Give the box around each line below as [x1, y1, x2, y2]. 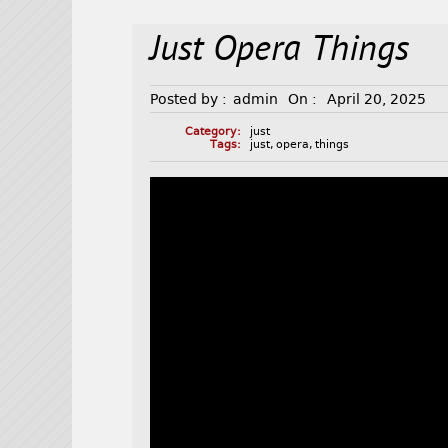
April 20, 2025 [327, 91, 427, 108]
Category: [184, 125, 241, 139]
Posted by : [150, 91, 228, 108]
